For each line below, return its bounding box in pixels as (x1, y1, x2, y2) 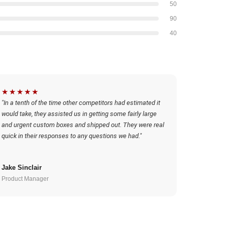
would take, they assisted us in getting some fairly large (2, 110, 157, 118)
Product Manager (2, 175, 49, 182)
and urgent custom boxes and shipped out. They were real (2, 121, 165, 129)
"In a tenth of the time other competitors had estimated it (2, 99, 161, 106)
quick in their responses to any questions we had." (2, 132, 142, 140)
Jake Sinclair (2, 164, 42, 171)
